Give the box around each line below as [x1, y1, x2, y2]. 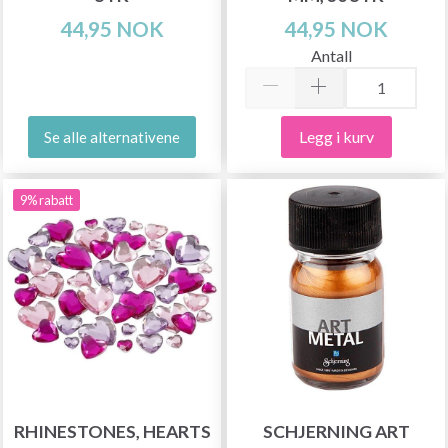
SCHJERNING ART [262, 420, 410, 442]
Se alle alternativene [44, 127, 180, 146]
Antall [310, 45, 352, 65]
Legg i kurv [298, 126, 374, 146]
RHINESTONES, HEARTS [13, 420, 211, 442]
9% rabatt [20, 191, 73, 208]
